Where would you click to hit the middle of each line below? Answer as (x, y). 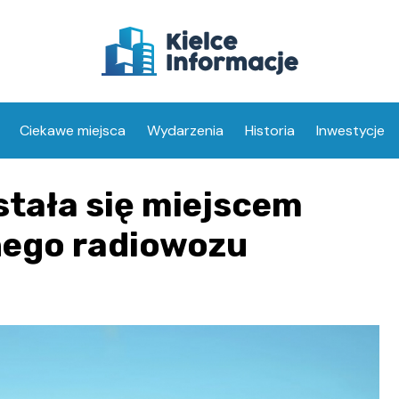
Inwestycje (350, 130)
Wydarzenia (185, 130)
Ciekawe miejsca (73, 130)
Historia (270, 130)
